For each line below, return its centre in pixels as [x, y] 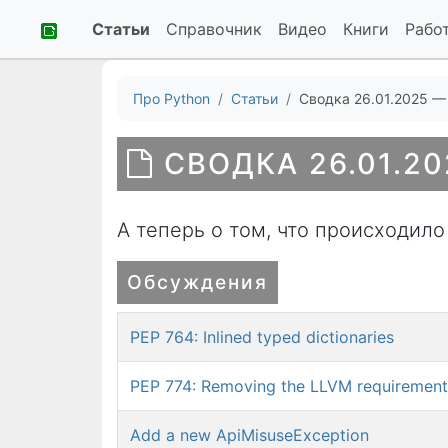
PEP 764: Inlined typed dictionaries [262, 337]
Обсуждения [197, 282]
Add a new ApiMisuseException [249, 435]
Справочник [214, 29]
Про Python [171, 98]
